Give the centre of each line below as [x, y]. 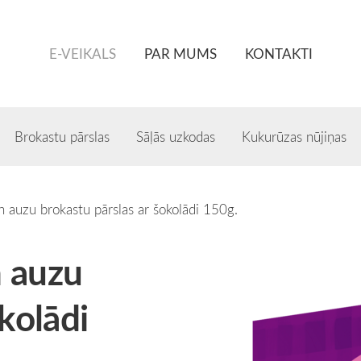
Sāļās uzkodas [176, 136]
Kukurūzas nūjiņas [294, 136]
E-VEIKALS [82, 53]
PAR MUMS [180, 53]
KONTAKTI [278, 53]
